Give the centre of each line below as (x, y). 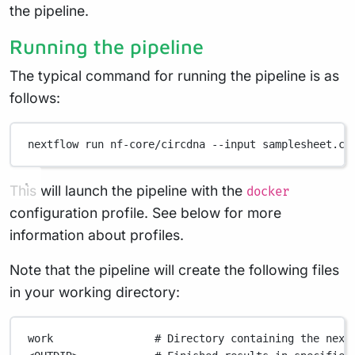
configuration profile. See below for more (145, 212)
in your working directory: (95, 292)
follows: (35, 97)
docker (268, 192)
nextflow (53, 145)
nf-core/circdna (158, 145)
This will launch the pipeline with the (128, 190)
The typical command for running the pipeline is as (174, 75)
